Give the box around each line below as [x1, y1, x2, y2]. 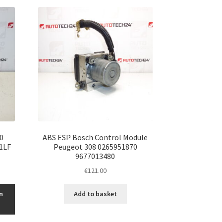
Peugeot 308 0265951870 [53, 141, 137, 152]
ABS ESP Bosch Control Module [43, 132, 148, 142]
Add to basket [73, 189, 117, 198]
